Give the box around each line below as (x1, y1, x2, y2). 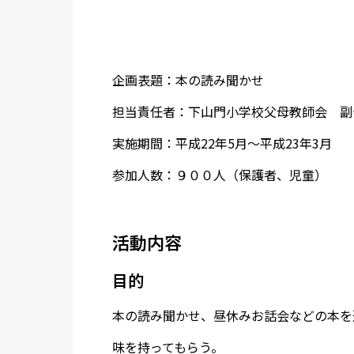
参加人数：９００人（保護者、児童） (112, 165, 327, 184)
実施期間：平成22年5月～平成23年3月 (112, 134, 332, 153)
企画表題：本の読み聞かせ (112, 70, 264, 89)
